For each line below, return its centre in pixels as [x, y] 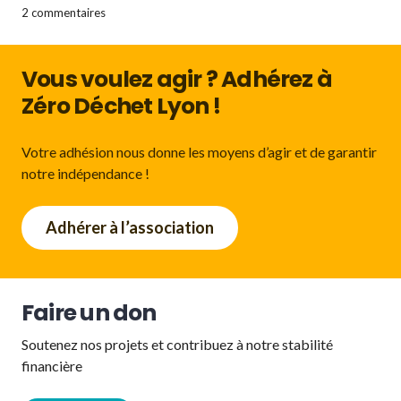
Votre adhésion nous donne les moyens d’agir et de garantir [199, 151]
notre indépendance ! [85, 173]
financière [52, 366]
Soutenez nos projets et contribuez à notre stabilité [177, 345]
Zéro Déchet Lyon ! [121, 106]
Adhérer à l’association [130, 227]
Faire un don [89, 313]
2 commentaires [64, 12]
